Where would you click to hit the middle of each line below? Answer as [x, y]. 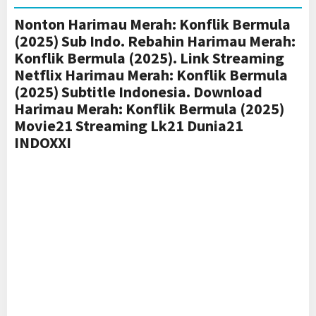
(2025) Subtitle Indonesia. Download [138, 92]
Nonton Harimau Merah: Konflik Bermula [152, 24]
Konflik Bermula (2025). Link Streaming [149, 58]
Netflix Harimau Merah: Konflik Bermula [151, 75]
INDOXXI [43, 143]
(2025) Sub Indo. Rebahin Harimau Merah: [155, 41]
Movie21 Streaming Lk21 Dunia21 [129, 126]
